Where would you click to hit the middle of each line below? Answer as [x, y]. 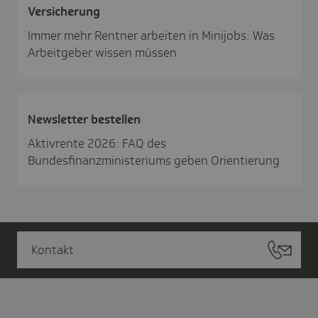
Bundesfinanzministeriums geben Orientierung [154, 160]
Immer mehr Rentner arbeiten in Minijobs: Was [151, 35]
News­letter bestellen [84, 119]
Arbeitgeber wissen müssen [102, 53]
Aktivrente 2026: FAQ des [97, 143]
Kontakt [53, 250]
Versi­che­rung [64, 11]
